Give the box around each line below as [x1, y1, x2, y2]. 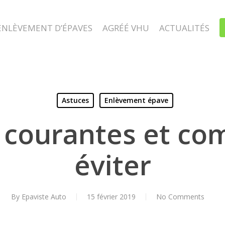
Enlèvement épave [104, 95, 168, 105]
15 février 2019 [86, 192, 136, 201]
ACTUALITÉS [159, 22, 209, 34]
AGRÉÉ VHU [102, 22, 149, 34]
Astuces [61, 95, 89, 105]
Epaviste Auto [21, 192, 66, 201]
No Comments [156, 192, 204, 201]
